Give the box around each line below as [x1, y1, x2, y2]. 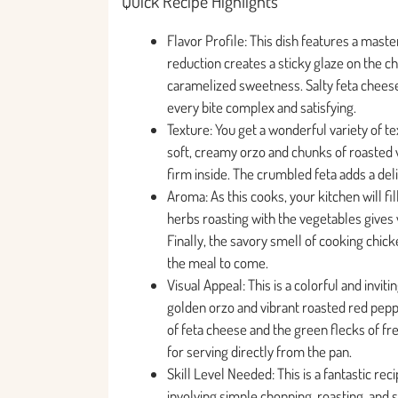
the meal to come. [167, 252, 268, 272]
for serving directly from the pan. [167, 341, 352, 361]
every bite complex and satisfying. [167, 97, 356, 116]
